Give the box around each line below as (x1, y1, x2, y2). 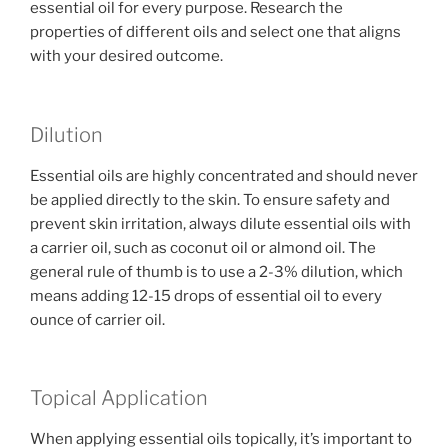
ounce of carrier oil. (30, 310, 165, 329)
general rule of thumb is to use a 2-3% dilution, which (30, 262, 403, 281)
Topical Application (30, 386, 208, 411)
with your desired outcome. (30, 47, 223, 66)
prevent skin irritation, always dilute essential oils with (30, 214, 411, 233)
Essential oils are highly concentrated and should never (30, 166, 418, 185)
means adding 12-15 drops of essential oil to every (30, 286, 382, 305)
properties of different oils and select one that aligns (30, 23, 401, 42)
